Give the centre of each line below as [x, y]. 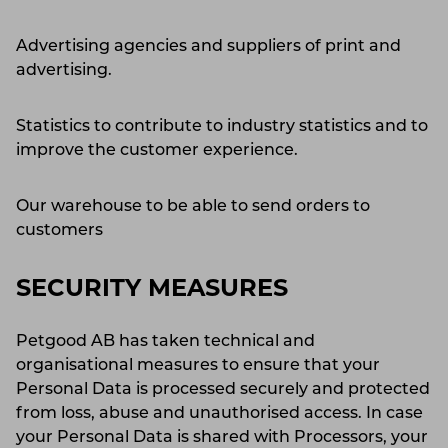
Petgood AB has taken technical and [165, 341]
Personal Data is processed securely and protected [223, 389]
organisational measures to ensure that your [198, 365]
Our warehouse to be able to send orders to [193, 206]
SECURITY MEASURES [152, 289]
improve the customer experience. [157, 150]
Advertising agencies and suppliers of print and [208, 46]
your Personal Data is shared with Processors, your [222, 437]
